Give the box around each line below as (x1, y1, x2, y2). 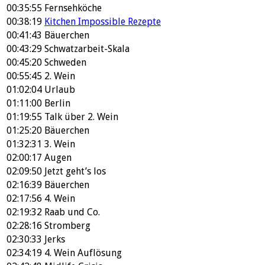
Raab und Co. (44, 206, 100, 218)
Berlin (44, 98, 70, 109)
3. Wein (44, 138, 75, 150)
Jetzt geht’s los (44, 166, 106, 177)
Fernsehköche (44, 2, 102, 14)
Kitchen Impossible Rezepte (44, 16, 161, 27)
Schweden (44, 57, 86, 68)
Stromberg (44, 220, 91, 231)
